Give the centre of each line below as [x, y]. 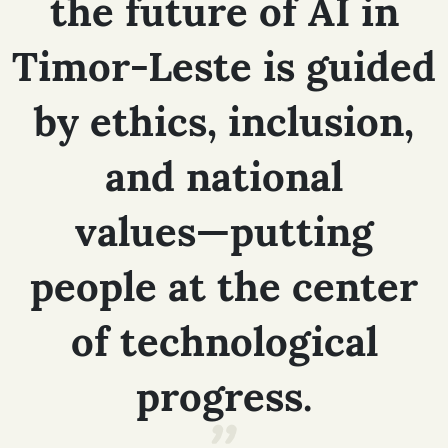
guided [371, 67]
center [355, 287]
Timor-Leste [132, 67]
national [264, 177]
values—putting [224, 232]
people [93, 287]
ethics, [153, 122]
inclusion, [321, 122]
